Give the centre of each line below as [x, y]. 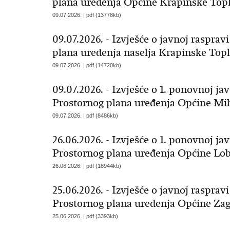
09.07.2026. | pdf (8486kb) [85, 116]
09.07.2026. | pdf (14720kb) [87, 65]
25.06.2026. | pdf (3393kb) [85, 216]
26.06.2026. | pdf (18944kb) [87, 166]
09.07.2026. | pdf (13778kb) [87, 15]
